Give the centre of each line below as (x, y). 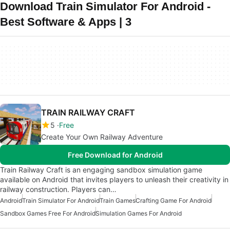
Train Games (118, 200)
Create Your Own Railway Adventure (102, 137)
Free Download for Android (115, 155)
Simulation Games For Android (139, 213)
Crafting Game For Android (174, 200)
